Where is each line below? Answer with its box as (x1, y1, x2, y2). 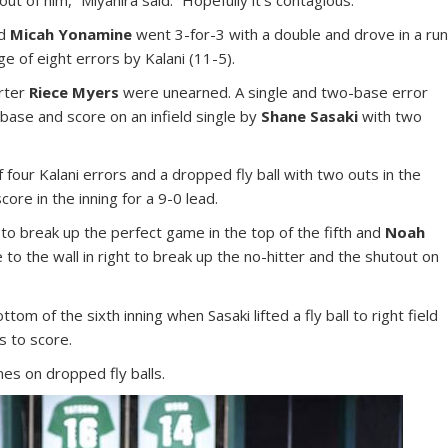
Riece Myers (29, 81, 120, 102)
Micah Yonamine (10, 23, 133, 44)
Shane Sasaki (261, 105, 359, 126)
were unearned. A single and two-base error (119, 81, 429, 102)
